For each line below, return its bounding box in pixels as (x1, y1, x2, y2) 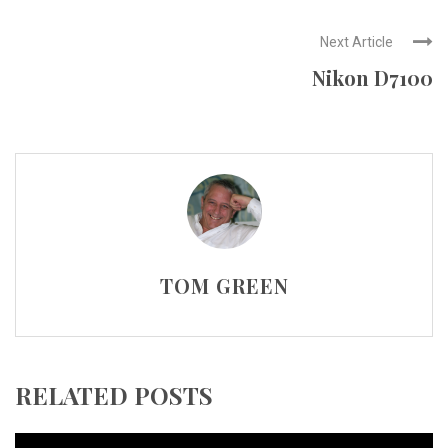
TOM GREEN (159, 272, 289, 299)
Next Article (320, 34, 393, 50)
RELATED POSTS (15, 379, 213, 411)
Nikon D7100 (312, 64, 433, 91)
